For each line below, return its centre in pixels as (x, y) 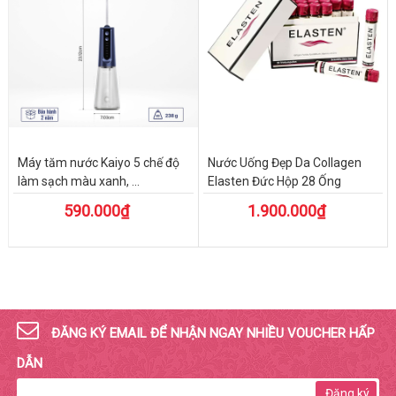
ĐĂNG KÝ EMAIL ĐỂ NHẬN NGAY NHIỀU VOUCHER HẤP (211, 333)
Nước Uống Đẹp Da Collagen (284, 162)
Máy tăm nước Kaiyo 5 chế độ (98, 162)
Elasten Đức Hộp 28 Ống (274, 181)
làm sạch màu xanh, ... (78, 181)
